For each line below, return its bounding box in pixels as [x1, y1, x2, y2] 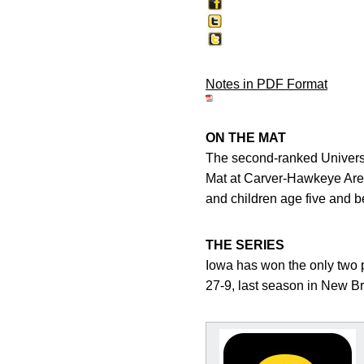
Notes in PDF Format [206, 77, 327, 91]
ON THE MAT [206, 131, 286, 145]
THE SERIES [206, 238, 284, 252]
